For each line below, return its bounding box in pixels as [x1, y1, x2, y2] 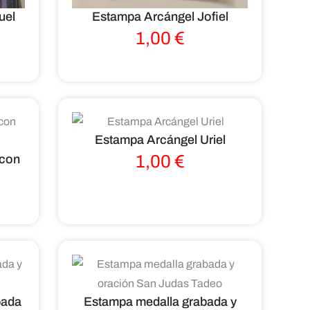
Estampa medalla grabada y [83, 294, 237, 309]
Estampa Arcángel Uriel [94, 132, 226, 147]
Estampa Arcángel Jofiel [91, 9, 228, 24]
